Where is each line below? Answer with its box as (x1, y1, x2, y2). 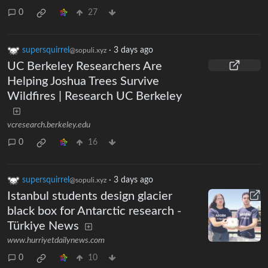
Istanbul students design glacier (7, 190, 172, 202)
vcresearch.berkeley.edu (7, 120, 90, 129)
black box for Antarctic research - (7, 205, 181, 217)
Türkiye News (7, 220, 79, 232)
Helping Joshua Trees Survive (7, 75, 159, 87)
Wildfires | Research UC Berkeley (7, 90, 182, 102)
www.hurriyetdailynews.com (7, 236, 105, 245)
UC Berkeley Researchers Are (7, 60, 162, 72)
